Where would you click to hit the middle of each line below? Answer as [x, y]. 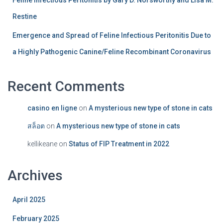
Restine [25, 16]
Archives [35, 175]
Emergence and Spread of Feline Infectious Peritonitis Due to [112, 35]
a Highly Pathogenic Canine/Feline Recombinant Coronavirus [112, 52]
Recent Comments [66, 86]
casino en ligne [52, 108]
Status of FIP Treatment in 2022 [119, 144]
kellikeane [42, 144]
